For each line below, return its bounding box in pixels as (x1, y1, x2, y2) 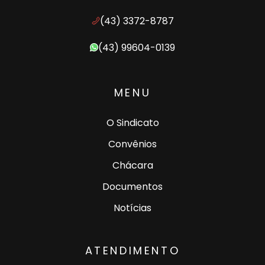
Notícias (114, 201, 151, 215)
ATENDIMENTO (85, 243, 180, 258)
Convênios (108, 137, 157, 151)
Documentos (102, 179, 163, 193)
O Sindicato (106, 115, 159, 130)
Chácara (112, 158, 153, 172)
